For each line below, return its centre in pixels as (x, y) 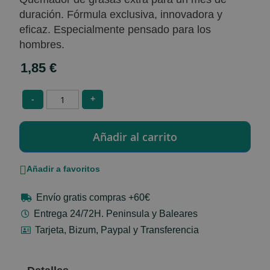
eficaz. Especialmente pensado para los (115, 30)
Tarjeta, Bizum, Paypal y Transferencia (117, 230)
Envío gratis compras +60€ (93, 197)
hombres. (42, 45)
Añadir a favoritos (64, 169)
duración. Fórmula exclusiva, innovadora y (121, 14)
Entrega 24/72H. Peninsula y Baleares (116, 214)
